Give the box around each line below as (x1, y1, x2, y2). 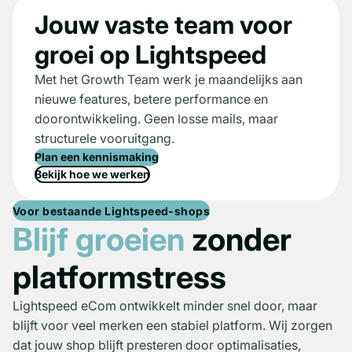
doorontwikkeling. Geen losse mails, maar (35, 110, 278, 126)
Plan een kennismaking (35, 149, 159, 163)
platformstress (13, 258, 226, 297)
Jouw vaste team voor (35, 9, 292, 40)
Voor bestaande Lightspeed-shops (13, 203, 211, 218)
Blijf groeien (13, 220, 185, 259)
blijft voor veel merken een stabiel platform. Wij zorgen (13, 317, 332, 334)
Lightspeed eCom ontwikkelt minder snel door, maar (13, 298, 317, 314)
